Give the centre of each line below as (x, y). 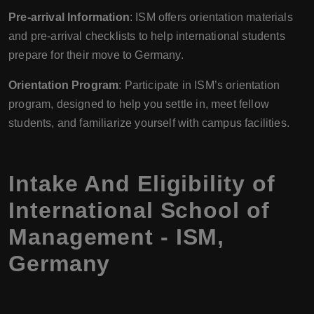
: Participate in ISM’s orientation (199, 85)
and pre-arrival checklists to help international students (147, 36)
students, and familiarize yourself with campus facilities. (149, 123)
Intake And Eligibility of (142, 183)
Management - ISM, (117, 237)
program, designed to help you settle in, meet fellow (139, 104)
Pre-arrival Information (69, 17)
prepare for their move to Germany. (96, 55)
